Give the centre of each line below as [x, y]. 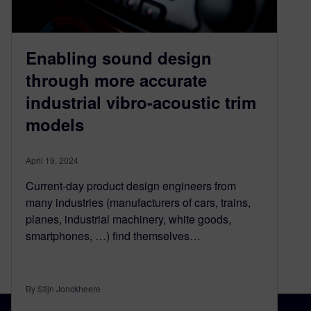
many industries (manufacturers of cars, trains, [138, 202]
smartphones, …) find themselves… [113, 235]
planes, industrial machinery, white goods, [128, 219]
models [55, 124]
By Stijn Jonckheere [63, 288]
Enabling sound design [119, 57]
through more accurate [116, 79]
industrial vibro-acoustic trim [141, 102]
